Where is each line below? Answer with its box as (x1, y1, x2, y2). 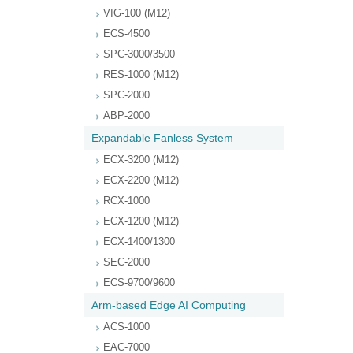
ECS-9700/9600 (103, 277, 175, 288)
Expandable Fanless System (91, 132, 233, 144)
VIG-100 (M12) (103, 7, 170, 19)
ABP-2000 (103, 110, 150, 121)
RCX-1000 (103, 195, 150, 206)
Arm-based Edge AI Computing (91, 299, 246, 311)
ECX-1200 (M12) (103, 215, 179, 227)
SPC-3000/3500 (103, 48, 175, 60)
